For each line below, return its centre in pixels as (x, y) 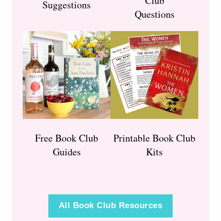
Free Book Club (67, 138)
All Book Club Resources (110, 206)
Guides (67, 152)
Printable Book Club (154, 138)
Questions (154, 14)
